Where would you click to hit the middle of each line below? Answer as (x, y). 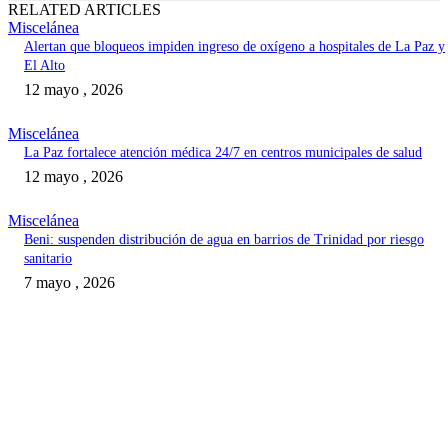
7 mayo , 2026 (69, 283)
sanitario (48, 259)
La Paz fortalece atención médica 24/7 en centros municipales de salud (223, 153)
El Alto (44, 66)
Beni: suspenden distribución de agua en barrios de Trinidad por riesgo (224, 240)
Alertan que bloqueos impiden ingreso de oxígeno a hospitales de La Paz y (234, 47)
